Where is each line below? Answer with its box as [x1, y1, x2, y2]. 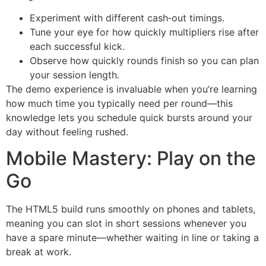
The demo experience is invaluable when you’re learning [6, 83, 257, 96]
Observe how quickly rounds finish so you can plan [30, 55, 259, 67]
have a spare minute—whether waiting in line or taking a [6, 232, 259, 244]
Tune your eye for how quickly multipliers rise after [30, 26, 259, 39]
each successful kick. [30, 40, 125, 53]
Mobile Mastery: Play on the [6, 147, 256, 170]
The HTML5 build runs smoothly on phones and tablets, [6, 203, 255, 216]
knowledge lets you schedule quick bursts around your [6, 112, 252, 124]
